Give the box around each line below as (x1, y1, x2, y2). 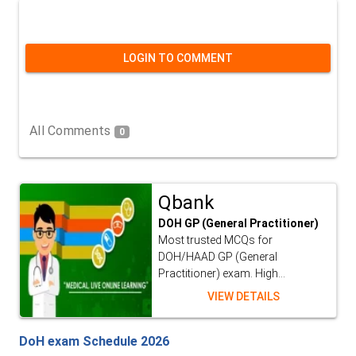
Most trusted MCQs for (157, 234, 273, 247)
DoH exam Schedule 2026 (19, 334, 169, 350)
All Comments (29, 123, 114, 139)
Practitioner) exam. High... (157, 267, 285, 281)
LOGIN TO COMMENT (123, 52, 233, 65)
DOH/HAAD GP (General (157, 250, 277, 264)
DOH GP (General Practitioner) (157, 217, 319, 230)
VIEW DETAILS (207, 290, 281, 304)
